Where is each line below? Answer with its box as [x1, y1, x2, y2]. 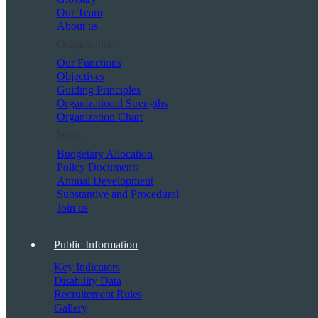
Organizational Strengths [57, 97, 168, 109]
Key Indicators [54, 261, 120, 273]
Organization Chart [57, 111, 143, 123]
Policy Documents [57, 161, 139, 173]
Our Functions [57, 57, 121, 69]
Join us [57, 202, 88, 214]
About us [57, 20, 98, 32]
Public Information [54, 238, 138, 251]
